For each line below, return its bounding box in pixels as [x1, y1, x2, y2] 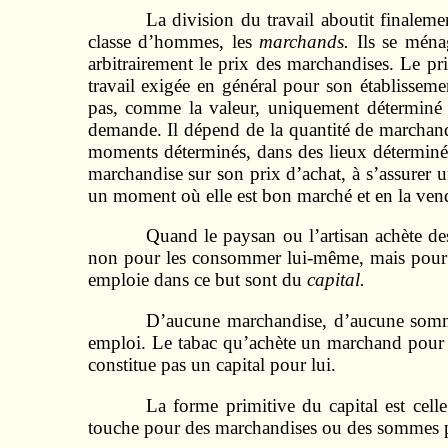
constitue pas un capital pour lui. [87, 354, 336, 375]
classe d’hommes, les [87, 30, 260, 52]
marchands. [259, 30, 357, 52]
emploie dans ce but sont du [87, 269, 307, 291]
